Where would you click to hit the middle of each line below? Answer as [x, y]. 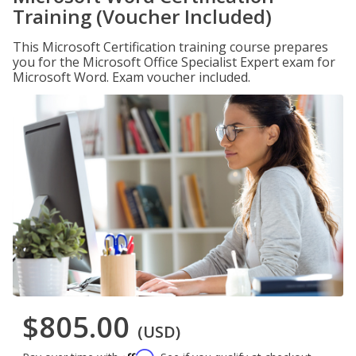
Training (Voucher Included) [142, 16]
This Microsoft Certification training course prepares [170, 47]
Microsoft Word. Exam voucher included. [132, 77]
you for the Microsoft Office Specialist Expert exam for [174, 62]
